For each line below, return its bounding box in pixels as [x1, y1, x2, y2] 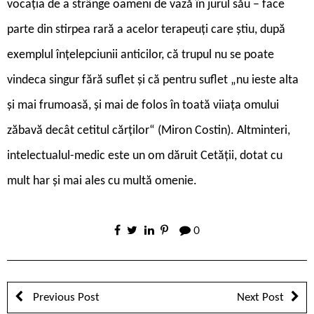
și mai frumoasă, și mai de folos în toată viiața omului [7, 98, 279, 112]
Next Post [237, 291, 284, 303]
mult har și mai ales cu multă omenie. [7, 174, 197, 188]
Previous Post [30, 291, 100, 303]
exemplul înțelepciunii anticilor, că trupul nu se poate [7, 48, 274, 62]
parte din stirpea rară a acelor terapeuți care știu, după [7, 22, 285, 36]
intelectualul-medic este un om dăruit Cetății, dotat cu [7, 149, 282, 163]
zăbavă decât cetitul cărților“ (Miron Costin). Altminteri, [7, 123, 290, 137]
